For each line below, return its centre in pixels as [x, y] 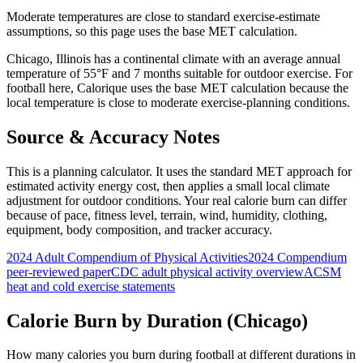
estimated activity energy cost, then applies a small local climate [168, 186]
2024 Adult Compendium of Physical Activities [127, 257]
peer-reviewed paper [59, 271]
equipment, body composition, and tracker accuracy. [139, 229]
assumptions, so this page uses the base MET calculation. [152, 31]
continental [151, 58]
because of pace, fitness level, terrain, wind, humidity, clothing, [167, 215]
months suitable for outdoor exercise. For [246, 73]
